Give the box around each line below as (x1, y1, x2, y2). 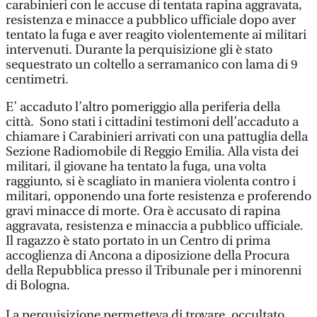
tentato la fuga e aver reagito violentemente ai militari (6, 28, 306, 42)
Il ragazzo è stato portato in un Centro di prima (6, 234, 270, 248)
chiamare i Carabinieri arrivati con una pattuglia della (6, 129, 308, 144)
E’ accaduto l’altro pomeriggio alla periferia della (6, 100, 280, 115)
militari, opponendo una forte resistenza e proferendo (6, 189, 311, 204)
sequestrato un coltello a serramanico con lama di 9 (6, 57, 298, 72)
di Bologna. (6, 278, 73, 293)
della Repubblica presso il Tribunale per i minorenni (6, 263, 301, 278)
